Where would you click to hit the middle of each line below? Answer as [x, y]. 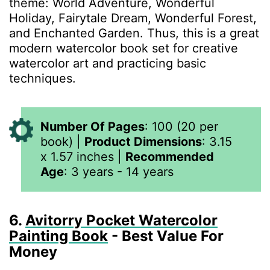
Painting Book [58, 236]
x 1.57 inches [77, 157]
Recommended [170, 157]
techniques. [44, 78]
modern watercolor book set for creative [124, 48]
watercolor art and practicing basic [108, 63]
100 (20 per [185, 127]
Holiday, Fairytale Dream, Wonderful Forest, [133, 18]
